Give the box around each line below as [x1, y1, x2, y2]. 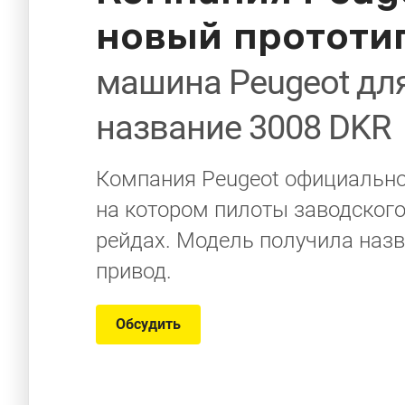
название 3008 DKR [96, 108, 391, 147]
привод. [96, 259, 172, 284]
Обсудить [116, 316, 181, 333]
